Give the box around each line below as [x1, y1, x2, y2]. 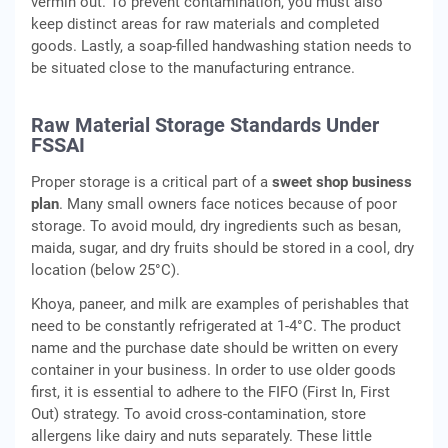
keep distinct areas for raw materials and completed [31, 15, 379, 33]
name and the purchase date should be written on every [31, 339, 398, 357]
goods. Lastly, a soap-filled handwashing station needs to [31, 37, 412, 55]
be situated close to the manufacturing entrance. [31, 59, 355, 77]
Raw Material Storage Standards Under [31, 113, 379, 137]
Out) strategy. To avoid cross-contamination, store [31, 405, 366, 423]
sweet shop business [272, 173, 412, 191]
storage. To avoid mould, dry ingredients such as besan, [31, 217, 401, 235]
